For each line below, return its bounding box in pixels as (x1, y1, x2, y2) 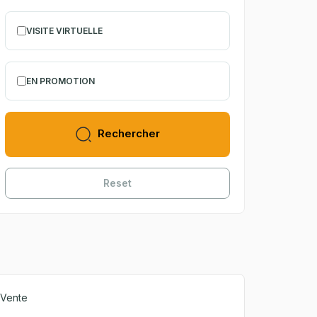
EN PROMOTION (26, 76, 95, 86)
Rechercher (97, 127, 160, 141)
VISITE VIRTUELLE (26, 25, 103, 36)
